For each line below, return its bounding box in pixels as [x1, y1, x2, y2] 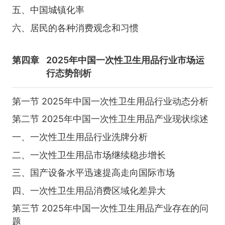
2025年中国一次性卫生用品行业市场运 [46, 55, 205, 66]
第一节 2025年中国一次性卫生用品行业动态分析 [12, 95, 208, 106]
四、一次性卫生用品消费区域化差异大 [12, 185, 166, 196]
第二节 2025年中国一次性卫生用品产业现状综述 [12, 114, 208, 125]
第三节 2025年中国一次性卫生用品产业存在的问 [12, 203, 208, 214]
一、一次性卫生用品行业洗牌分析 [12, 131, 148, 142]
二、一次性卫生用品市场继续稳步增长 [12, 149, 166, 160]
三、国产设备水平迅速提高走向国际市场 [12, 167, 175, 178]
